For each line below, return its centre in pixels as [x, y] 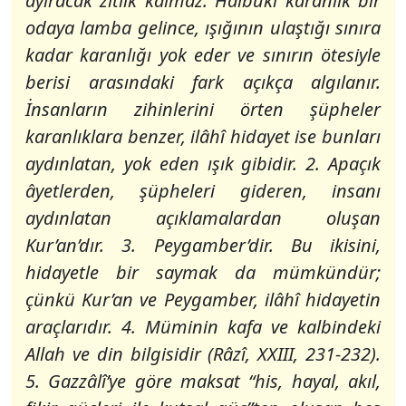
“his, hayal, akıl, [315, 381]
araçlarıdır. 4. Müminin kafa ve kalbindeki [203, 327]
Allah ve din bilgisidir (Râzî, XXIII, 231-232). [203, 354]
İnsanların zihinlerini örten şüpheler [203, 109]
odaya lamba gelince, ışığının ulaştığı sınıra [203, 28]
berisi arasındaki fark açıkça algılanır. [203, 82]
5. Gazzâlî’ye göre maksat [137, 381]
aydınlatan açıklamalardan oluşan [203, 218]
